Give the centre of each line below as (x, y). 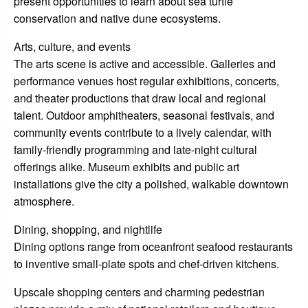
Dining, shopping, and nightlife (88, 230)
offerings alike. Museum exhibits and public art (126, 167)
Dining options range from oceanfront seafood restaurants (153, 247)
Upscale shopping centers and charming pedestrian (139, 292)
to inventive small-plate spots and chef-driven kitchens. (146, 264)
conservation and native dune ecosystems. (117, 19)
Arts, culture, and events (72, 47)
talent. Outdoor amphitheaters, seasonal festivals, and (144, 115)
